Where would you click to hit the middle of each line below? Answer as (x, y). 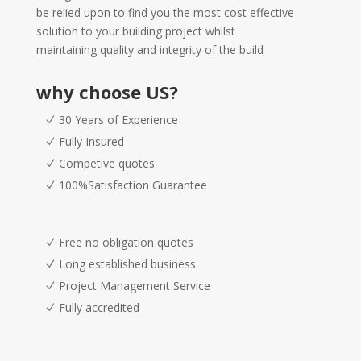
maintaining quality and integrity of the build (149, 50)
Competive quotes (106, 163)
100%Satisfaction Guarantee (133, 185)
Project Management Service (134, 286)
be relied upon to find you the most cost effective (165, 12)
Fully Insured (91, 141)
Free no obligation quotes (126, 242)
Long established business (127, 264)
